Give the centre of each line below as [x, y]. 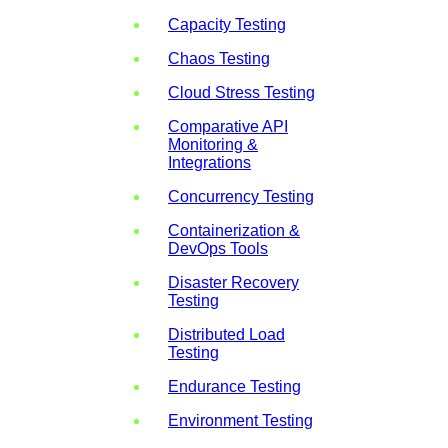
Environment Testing [240, 420]
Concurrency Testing [241, 196]
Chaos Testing [219, 58]
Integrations [209, 162]
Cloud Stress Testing [241, 92]
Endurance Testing [234, 386]
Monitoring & [213, 144]
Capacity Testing [227, 24]
